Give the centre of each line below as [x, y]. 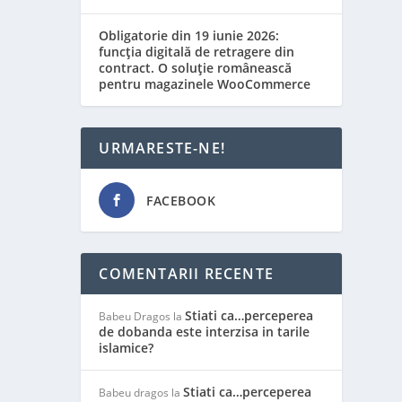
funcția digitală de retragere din [197, 52]
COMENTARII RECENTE [186, 274]
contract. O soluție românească [196, 68]
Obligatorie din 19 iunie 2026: [189, 35]
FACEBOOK [181, 201]
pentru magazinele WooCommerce [205, 84]
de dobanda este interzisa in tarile [205, 332]
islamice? [127, 348]
